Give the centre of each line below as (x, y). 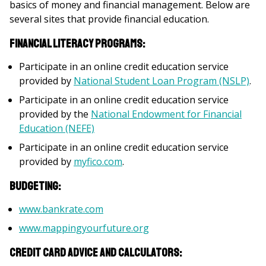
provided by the (55, 114)
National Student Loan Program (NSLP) (161, 81)
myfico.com (98, 161)
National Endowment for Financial (166, 114)
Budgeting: (35, 186)
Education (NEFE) (57, 128)
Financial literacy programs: (77, 44)
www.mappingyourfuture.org (84, 228)
